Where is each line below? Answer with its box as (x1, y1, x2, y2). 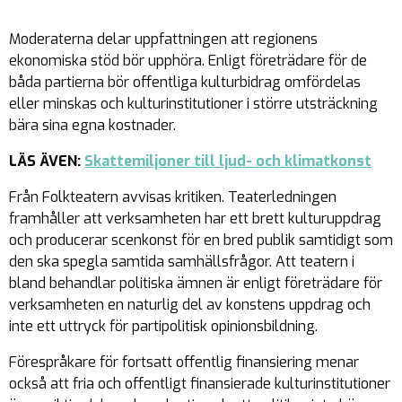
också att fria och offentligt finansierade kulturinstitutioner (9, 374, 390, 393)
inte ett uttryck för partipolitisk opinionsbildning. (9, 317, 318, 336)
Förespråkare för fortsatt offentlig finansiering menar (9, 353, 359, 371)
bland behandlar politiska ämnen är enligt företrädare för (9, 274, 382, 293)
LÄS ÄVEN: (9, 152, 84, 170)
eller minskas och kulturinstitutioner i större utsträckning (9, 94, 378, 113)
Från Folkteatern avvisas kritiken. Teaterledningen (9, 188, 336, 206)
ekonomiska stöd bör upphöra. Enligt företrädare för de (9, 51, 367, 70)
